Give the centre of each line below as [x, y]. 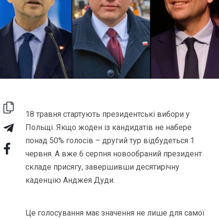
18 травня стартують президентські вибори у [108, 114]
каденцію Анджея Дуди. [70, 180]
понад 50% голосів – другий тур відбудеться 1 [110, 140]
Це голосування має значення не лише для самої [115, 213]
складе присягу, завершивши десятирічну [103, 167]
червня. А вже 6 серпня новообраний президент [114, 153]
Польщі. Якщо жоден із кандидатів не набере [109, 127]
